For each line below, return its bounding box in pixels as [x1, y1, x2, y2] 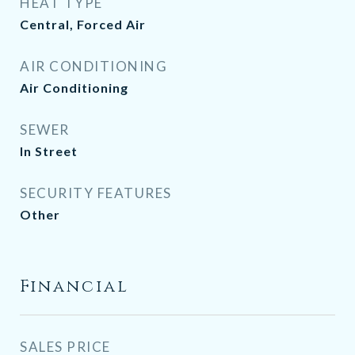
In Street [20, 143, 78, 158]
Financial [20, 276, 129, 298]
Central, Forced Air [20, 17, 146, 32]
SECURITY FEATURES [20, 185, 172, 201]
